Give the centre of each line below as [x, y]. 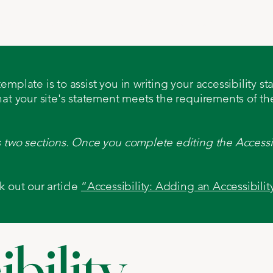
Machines [129, 23]
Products [63, 23]
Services [193, 23]
